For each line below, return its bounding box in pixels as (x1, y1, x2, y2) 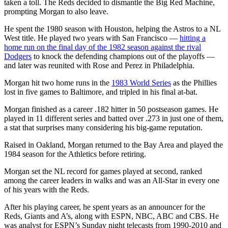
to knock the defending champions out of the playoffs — (32, 51, 215, 61)
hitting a (180, 33, 206, 42)
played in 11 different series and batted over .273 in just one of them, (4, 113, 223, 123)
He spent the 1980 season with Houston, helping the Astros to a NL (4, 24, 220, 33)
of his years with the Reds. (4, 185, 89, 194)
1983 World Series (111, 78, 171, 87)
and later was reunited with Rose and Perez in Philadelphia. (4, 61, 194, 70)
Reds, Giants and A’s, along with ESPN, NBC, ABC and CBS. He (4, 211, 219, 220)
